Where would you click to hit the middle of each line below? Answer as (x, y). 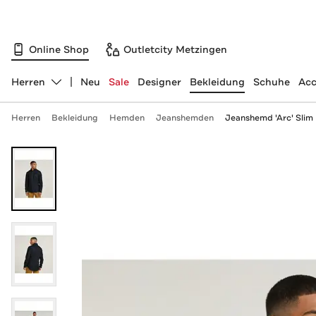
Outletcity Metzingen (175, 49)
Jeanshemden (184, 118)
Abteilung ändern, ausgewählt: (85, 88)
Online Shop (59, 49)
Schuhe (271, 82)
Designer (159, 82)
